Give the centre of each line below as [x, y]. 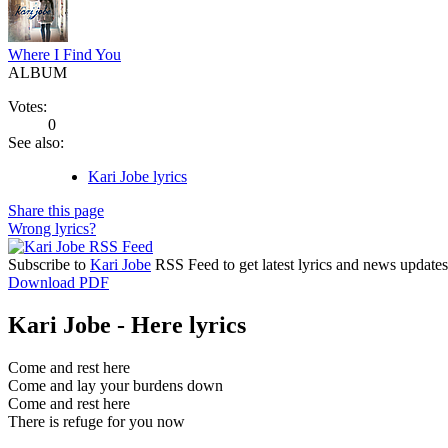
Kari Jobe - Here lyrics [127, 324]
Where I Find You [64, 54]
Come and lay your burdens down [115, 385]
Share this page [56, 210]
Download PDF [58, 282]
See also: [36, 142]
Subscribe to [49, 264]
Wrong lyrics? [52, 228]
